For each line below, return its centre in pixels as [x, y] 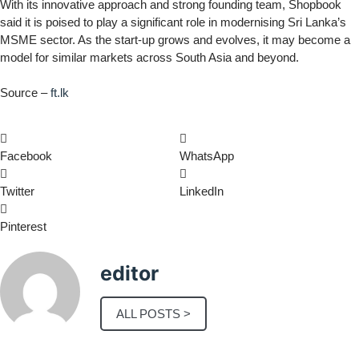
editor [129, 274]
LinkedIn [202, 192]
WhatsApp [207, 156]
